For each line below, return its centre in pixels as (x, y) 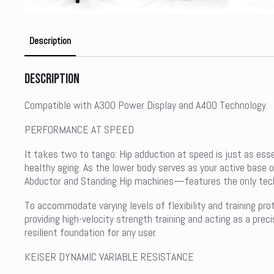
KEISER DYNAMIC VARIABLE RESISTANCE (109, 256)
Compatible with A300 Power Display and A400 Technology (145, 105)
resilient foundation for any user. (91, 232)
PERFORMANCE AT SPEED (79, 129)
